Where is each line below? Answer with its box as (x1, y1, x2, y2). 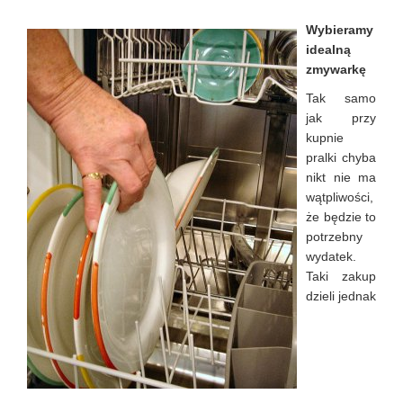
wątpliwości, (306, 190, 373, 204)
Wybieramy (306, 22, 373, 37)
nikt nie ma (306, 170, 376, 184)
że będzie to (306, 210, 376, 224)
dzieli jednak (306, 289, 376, 303)
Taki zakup (306, 269, 376, 283)
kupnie (306, 130, 344, 145)
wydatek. (306, 249, 356, 264)
